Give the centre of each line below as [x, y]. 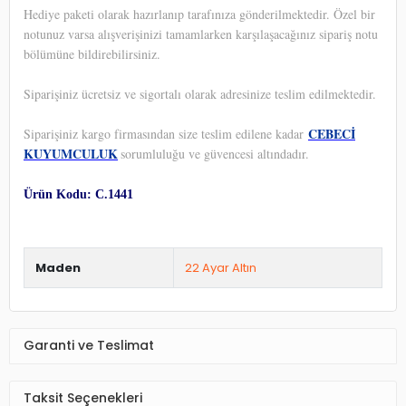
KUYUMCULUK [71, 153]
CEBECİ [332, 133]
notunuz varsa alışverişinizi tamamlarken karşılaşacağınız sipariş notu [201, 34]
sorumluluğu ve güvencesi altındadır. [215, 153]
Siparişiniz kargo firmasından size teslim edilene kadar [166, 133]
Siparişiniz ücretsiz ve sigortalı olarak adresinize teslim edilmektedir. [200, 93]
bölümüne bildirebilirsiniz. [92, 53]
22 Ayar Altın [221, 267]
